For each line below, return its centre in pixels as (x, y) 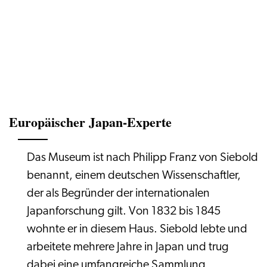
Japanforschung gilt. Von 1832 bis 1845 (124, 212)
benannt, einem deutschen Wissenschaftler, (134, 176)
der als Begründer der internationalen (118, 194)
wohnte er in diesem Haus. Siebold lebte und (137, 229)
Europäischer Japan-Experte (90, 122)
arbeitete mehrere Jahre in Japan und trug (128, 247)
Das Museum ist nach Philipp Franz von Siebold (142, 158)
